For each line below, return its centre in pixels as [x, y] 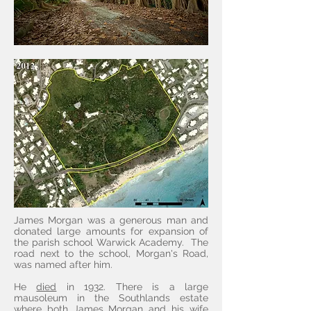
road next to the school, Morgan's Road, [111, 253]
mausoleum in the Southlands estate [111, 298]
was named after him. [63, 264]
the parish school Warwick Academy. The [111, 242]
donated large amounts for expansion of [111, 231]
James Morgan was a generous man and [111, 220]
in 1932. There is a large [133, 287]
